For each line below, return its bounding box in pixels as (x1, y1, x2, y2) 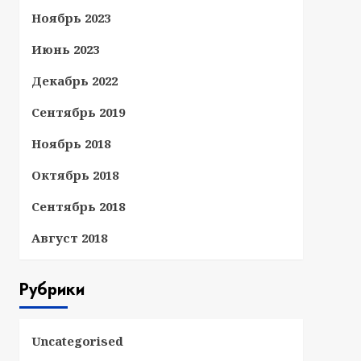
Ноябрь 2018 (31, 135, 110, 151)
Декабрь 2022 (31, 73, 118, 89)
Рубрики (19, 278, 85, 301)
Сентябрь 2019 (31, 104, 125, 120)
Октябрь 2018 (31, 167, 118, 183)
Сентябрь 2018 (31, 198, 125, 214)
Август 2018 (31, 230, 107, 246)
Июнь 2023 (31, 41, 99, 57)
